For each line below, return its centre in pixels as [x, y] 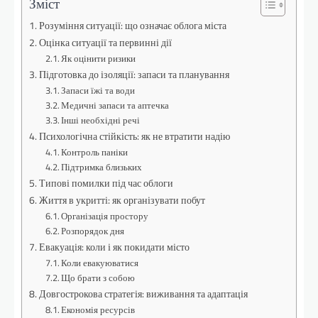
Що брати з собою [98, 278]
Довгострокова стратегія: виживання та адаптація [143, 294]
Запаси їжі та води [98, 91]
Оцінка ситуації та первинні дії [105, 43]
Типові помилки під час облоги [106, 183]
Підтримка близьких [102, 167]
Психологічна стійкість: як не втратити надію [134, 137]
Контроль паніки [95, 152]
